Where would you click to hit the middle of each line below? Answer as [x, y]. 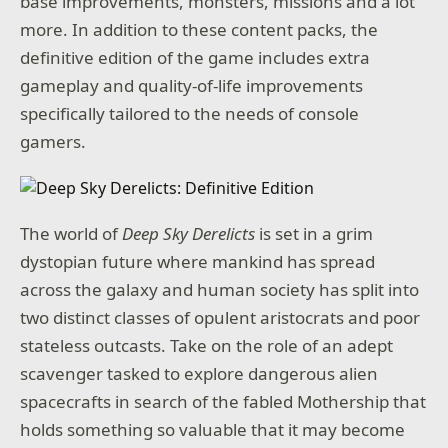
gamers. [53, 141]
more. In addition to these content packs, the [199, 29]
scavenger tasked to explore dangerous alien [199, 373]
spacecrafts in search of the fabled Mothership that [223, 401]
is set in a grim [314, 233]
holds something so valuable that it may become [213, 429]
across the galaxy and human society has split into [220, 289]
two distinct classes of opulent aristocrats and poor [220, 317]
